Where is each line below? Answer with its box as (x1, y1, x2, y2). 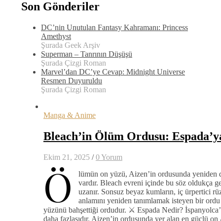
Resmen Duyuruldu (41, 76, 102, 85)
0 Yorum (96, 152, 122, 161)
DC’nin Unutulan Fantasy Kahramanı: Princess (41, 23, 188, 32)
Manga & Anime (43, 110, 96, 119)
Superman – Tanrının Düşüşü (41, 49, 132, 58)
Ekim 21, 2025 (43, 152, 90, 161)
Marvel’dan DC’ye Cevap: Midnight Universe (41, 67, 185, 76)
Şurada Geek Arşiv (41, 40, 100, 49)
